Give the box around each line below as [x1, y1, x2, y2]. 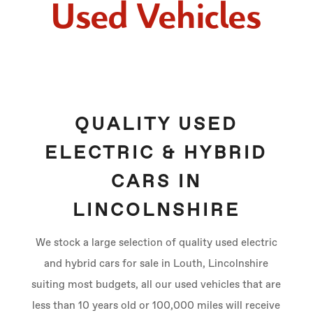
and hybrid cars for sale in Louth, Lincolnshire [44, 259, 269, 269]
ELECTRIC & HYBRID [45, 145, 268, 163]
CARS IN [110, 173, 202, 191]
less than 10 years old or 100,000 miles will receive [32, 300, 281, 311]
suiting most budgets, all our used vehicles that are [31, 279, 282, 290]
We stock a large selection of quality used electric [35, 238, 277, 248]
